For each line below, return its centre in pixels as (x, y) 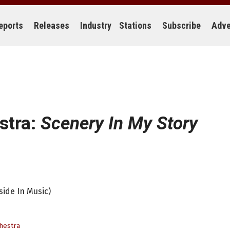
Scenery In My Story (119, 123)
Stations (135, 25)
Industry (96, 25)
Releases (52, 25)
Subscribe (181, 25)
